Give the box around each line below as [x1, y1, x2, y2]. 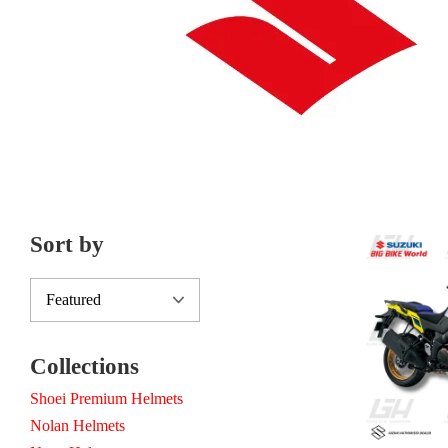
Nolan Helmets [30, 416, 125, 434]
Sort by [30, 231, 104, 257]
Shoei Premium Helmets [30, 389, 183, 407]
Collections [30, 353, 139, 379]
